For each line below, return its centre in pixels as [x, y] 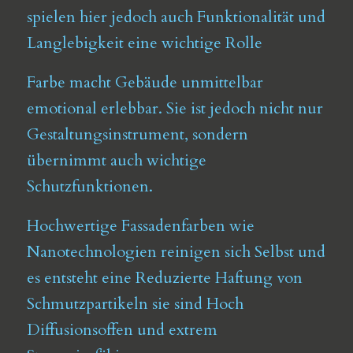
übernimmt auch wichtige [116, 160]
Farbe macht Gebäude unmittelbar [145, 82]
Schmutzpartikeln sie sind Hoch [135, 304]
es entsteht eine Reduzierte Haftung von [164, 278]
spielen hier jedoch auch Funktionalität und [176, 17]
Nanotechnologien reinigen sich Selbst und [176, 252]
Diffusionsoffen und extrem [122, 330]
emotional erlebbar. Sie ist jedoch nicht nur [175, 108]
